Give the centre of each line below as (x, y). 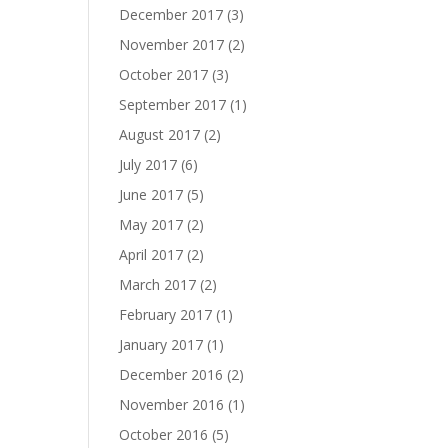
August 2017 (160, 134)
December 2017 (171, 14)
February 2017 (166, 314)
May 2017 (151, 224)
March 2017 (158, 284)
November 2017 (172, 44)
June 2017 (151, 194)
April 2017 (151, 254)
